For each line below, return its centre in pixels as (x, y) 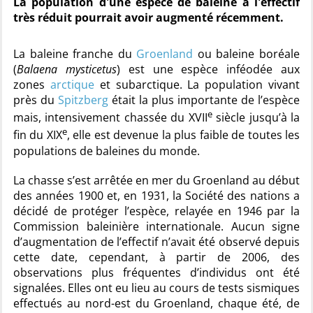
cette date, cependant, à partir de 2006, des (156, 257)
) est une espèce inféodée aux (208, 69)
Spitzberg (83, 100)
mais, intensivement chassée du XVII (110, 118)
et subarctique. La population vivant (197, 85)
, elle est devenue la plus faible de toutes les (183, 135)
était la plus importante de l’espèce (204, 100)
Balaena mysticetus (67, 69)
